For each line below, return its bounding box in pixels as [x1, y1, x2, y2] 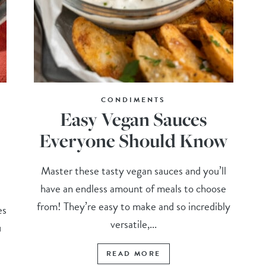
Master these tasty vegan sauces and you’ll [40, 162, 226, 180]
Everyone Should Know [39, 128, 228, 154]
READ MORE [106, 248, 161, 259]
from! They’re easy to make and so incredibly [36, 198, 230, 216]
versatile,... [110, 216, 157, 233]
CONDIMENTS [101, 94, 166, 106]
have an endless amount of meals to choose [40, 180, 227, 198]
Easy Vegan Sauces [59, 106, 207, 132]
